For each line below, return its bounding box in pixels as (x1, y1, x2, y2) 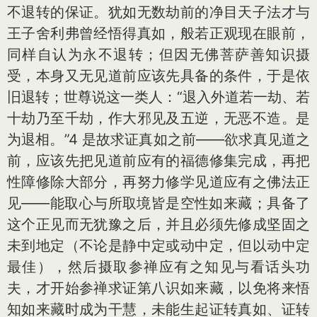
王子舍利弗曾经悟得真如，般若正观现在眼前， (7, 24, 310, 42)
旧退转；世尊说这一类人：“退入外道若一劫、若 (7, 88, 310, 105)
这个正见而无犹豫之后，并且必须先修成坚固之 (7, 215, 310, 233)
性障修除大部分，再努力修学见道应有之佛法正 (7, 173, 310, 190)
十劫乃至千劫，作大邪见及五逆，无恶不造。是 (7, 109, 310, 127)
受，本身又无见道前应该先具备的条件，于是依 (7, 67, 310, 84)
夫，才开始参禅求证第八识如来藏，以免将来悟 (7, 279, 310, 296)
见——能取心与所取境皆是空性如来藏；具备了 (7, 194, 310, 212)
